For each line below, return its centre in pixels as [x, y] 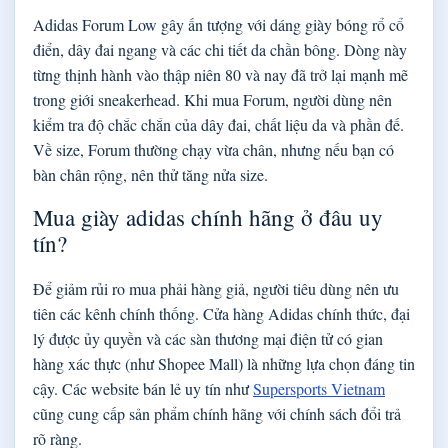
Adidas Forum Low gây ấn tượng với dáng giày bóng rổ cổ [218, 24]
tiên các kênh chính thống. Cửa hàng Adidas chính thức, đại [221, 313]
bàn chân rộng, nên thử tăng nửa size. [150, 174]
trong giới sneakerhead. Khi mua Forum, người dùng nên [212, 99]
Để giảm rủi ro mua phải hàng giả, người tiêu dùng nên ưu [216, 288]
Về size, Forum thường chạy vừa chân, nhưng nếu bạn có [213, 149]
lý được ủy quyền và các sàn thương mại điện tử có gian [208, 338]
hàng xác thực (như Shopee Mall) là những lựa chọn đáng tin [224, 363]
